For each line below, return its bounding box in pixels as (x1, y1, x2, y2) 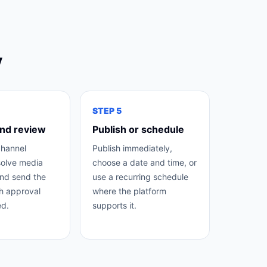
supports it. (92, 200, 137, 210)
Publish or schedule (92, 123, 185, 135)
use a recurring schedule (92, 172, 189, 182)
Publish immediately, (92, 143, 173, 153)
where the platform (92, 186, 167, 196)
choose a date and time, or (92, 157, 197, 167)
